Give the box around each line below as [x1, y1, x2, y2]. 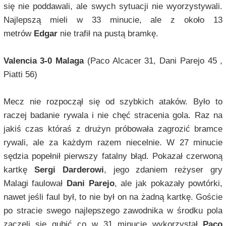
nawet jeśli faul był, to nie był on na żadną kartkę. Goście [3, 192, 223, 202]
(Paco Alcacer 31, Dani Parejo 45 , [84, 56, 223, 66]
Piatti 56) [3, 70, 37, 80]
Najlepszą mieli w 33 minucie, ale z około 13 [3, 15, 223, 25]
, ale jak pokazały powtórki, [114, 179, 223, 189]
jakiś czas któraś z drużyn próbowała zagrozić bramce [3, 124, 223, 134]
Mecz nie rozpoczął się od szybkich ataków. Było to [3, 97, 223, 107]
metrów [3, 29, 34, 39]
